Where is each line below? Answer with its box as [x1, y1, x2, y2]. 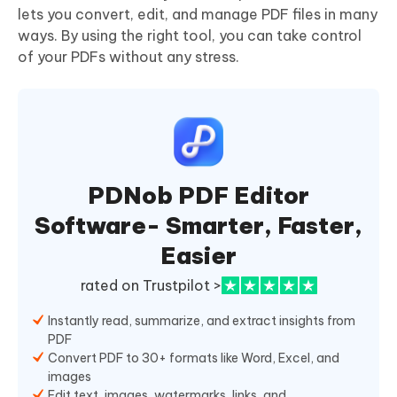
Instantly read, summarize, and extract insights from [48, 312, 355, 329]
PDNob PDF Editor [88, 180, 309, 210]
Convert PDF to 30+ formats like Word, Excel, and [48, 349, 339, 366]
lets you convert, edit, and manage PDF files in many [18, 4, 378, 23]
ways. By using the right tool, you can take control [18, 26, 362, 44]
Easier [160, 240, 237, 270]
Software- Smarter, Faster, [35, 210, 362, 240]
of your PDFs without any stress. [18, 47, 239, 66]
